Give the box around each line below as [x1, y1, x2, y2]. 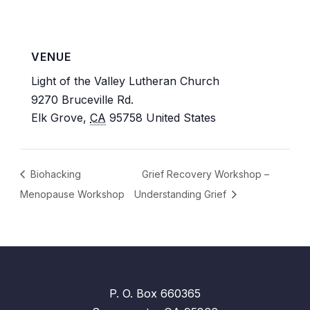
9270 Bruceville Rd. [31, 92, 134, 107]
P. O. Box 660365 [109, 286, 201, 300]
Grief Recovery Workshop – [141, 167, 269, 180]
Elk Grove [31, 110, 84, 125]
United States [146, 110, 217, 125]
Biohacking [27, 167, 81, 180]
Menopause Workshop [19, 188, 125, 200]
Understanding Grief [134, 188, 229, 200]
